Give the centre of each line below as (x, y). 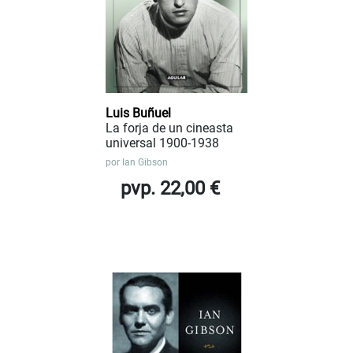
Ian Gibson (145, 162)
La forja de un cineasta (169, 128)
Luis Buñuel (138, 113)
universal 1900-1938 (162, 143)
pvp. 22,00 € (170, 188)
